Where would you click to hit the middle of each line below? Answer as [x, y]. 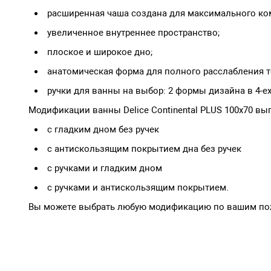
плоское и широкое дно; [100, 52]
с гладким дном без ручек [103, 129]
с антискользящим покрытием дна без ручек [144, 149]
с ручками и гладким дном [105, 168]
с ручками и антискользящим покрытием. [138, 187]
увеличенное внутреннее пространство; [133, 32]
